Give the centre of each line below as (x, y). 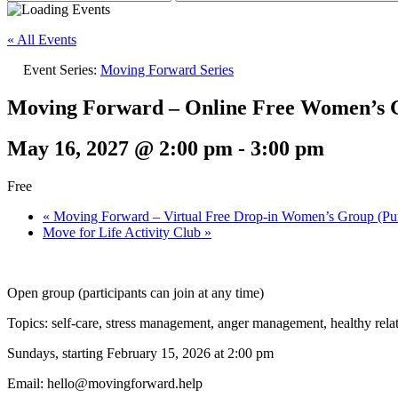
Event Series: (62, 69)
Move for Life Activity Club (123, 233)
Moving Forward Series (167, 69)
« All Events (42, 39)
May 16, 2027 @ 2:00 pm (120, 149)
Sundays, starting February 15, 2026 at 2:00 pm (140, 354)
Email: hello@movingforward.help (105, 384)
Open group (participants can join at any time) (135, 293)
